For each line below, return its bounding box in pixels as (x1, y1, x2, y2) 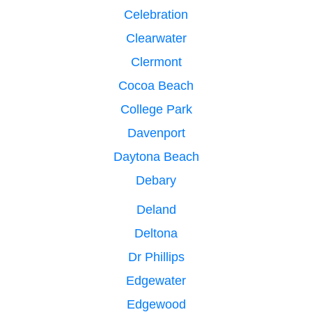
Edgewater (126, 273, 186, 288)
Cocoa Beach (118, 78, 194, 93)
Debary (136, 173, 176, 187)
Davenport (127, 125, 185, 140)
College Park (120, 102, 192, 116)
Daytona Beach (113, 149, 199, 164)
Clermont (130, 54, 182, 69)
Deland (136, 202, 176, 217)
